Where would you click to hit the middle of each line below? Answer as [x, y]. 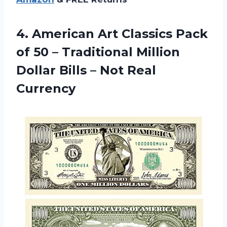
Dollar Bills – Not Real [86, 70]
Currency [46, 88]
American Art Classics [102, 33]
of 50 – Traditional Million [98, 52]
